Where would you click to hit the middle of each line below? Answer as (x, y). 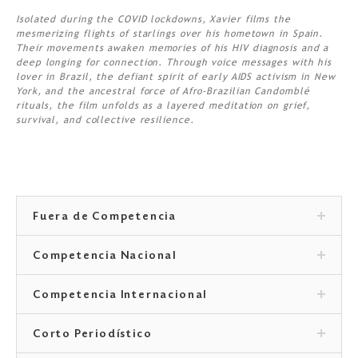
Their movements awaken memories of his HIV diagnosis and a (173, 48)
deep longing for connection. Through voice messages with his (174, 63)
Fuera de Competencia (105, 218)
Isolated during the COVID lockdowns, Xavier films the (153, 20)
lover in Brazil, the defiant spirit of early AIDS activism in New (176, 77)
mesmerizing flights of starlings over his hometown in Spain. (170, 34)
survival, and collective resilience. (105, 120)
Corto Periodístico (93, 335)
